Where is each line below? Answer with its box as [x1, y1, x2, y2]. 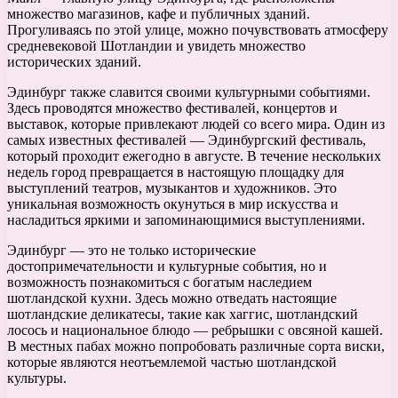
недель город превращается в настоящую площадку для [7, 164, 344, 180]
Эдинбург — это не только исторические [7, 243, 256, 259]
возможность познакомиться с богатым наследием [7, 275, 312, 291]
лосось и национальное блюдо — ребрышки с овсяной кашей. [7, 322, 383, 338]
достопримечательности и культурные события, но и [7, 259, 327, 275]
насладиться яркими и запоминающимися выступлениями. [7, 212, 365, 228]
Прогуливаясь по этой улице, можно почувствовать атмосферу [7, 22, 388, 38]
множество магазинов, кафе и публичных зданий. [7, 6, 310, 22]
